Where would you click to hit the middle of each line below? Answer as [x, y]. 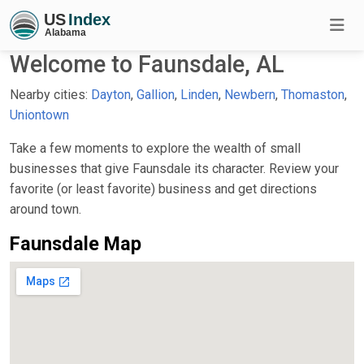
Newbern [250, 94]
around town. [45, 209]
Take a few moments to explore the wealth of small [155, 148]
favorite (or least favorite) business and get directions [163, 188]
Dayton [111, 94]
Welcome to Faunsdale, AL [147, 64]
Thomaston [313, 94]
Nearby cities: [50, 94]
